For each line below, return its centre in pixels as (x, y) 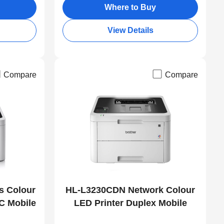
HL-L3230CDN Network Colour (130, 190)
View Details (130, 30)
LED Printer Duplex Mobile (130, 203)
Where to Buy (130, 7)
